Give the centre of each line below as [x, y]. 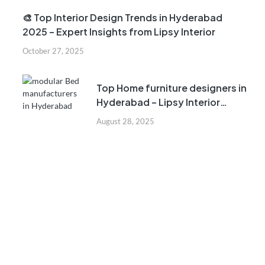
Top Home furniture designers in [172, 88]
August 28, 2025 [125, 122]
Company [120, 117]
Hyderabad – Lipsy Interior [158, 102]
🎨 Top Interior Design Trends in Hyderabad [122, 18]
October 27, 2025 [53, 51]
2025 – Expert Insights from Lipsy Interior [119, 32]
